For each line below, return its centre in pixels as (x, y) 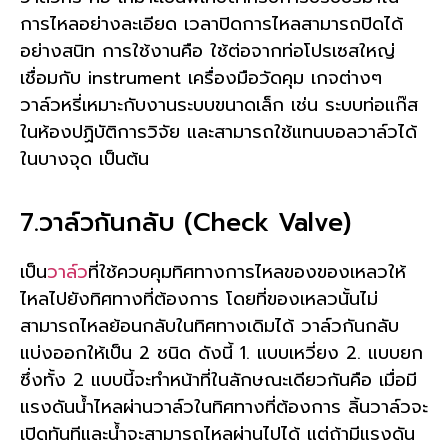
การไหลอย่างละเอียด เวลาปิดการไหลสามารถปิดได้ (211, 23)
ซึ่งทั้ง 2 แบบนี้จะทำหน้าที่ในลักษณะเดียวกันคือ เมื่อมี (218, 380)
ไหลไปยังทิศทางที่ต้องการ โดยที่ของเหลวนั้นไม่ (199, 299)
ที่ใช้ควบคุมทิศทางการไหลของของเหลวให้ (247, 272)
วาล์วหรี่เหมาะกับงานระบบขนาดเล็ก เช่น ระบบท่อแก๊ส (219, 104)
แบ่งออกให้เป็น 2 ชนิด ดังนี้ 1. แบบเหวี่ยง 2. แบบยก (221, 353)
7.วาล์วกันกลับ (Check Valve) (185, 223)
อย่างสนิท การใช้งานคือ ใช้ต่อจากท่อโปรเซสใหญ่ (207, 50)
